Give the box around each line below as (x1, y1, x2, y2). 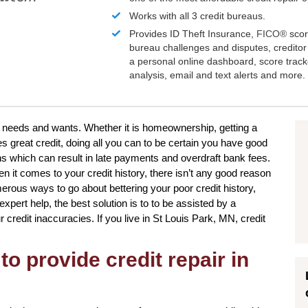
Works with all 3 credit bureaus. (129, 10, 266, 22)
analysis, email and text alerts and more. (129, 69, 306, 81)
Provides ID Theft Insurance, (129, 28, 257, 40)
